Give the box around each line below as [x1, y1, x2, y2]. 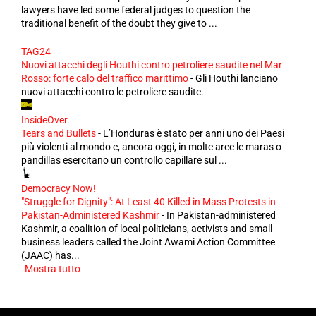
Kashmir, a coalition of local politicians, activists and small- [21, 223, 275, 234]
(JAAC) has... [21, 250, 80, 261]
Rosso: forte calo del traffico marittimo [21, 73, 188, 84]
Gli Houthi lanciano [195, 73, 278, 84]
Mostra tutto [25, 263, 80, 274]
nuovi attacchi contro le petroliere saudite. [21, 86, 204, 97]
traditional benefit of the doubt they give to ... [21, 18, 217, 29]
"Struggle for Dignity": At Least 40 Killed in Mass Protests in [21, 196, 276, 207]
